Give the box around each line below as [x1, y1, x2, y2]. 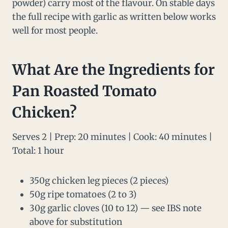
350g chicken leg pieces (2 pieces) [30, 175, 168, 187]
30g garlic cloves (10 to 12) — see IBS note [30, 203, 202, 214]
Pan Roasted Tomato [12, 82, 157, 101]
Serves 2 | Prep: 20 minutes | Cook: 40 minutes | [12, 131, 212, 143]
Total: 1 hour [12, 145, 64, 157]
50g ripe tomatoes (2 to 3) [30, 189, 136, 201]
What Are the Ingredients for [12, 61, 215, 79]
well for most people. [12, 25, 98, 37]
